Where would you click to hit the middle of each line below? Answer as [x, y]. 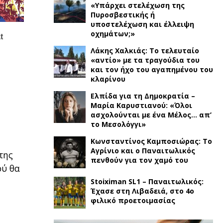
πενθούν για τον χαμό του [139, 160]
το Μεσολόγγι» [118, 124]
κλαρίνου [108, 79]
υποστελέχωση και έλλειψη [142, 24]
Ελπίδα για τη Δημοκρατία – [143, 96]
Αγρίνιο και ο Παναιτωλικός [143, 151]
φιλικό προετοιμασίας [133, 200]
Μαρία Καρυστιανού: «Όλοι [141, 105]
